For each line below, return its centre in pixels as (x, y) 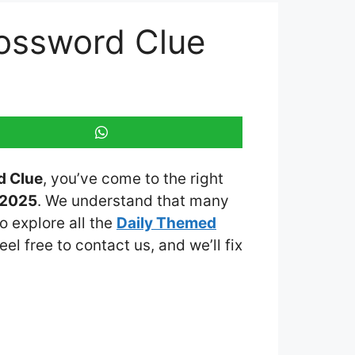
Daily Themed (166, 223)
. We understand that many (133, 200)
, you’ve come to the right (133, 178)
